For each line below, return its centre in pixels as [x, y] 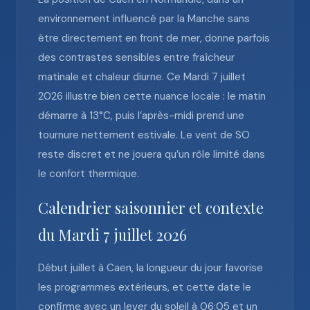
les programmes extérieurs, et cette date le [145, 287]
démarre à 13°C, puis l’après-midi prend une [141, 116]
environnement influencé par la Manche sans [144, 19]
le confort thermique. [89, 174]
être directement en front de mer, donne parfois [154, 38]
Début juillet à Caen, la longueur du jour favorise [151, 268]
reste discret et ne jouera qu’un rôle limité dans [152, 154]
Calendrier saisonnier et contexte [151, 208]
